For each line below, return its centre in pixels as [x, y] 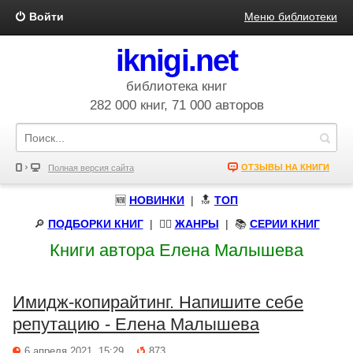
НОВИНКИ [157, 200]
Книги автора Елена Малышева [176, 250]
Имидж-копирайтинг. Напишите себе [158, 302]
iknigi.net [176, 60]
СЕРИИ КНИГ [284, 224]
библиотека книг [176, 86]
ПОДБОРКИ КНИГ [95, 224]
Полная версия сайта [91, 168]
